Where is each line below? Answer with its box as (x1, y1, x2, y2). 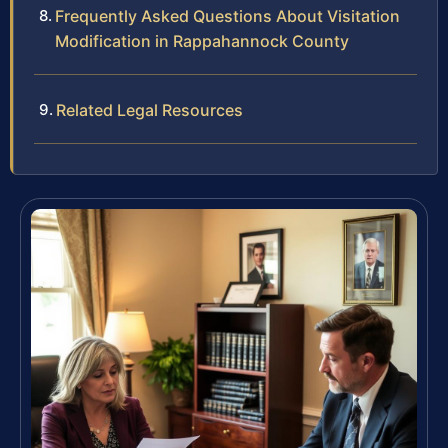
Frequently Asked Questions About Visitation (55, 6, 400, 27)
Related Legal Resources (56, 100, 243, 121)
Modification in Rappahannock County (55, 31, 349, 52)
